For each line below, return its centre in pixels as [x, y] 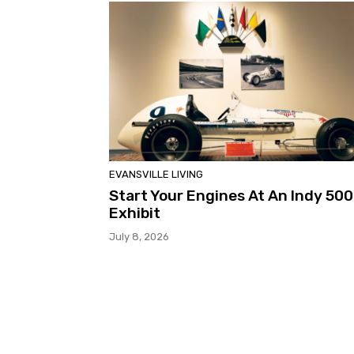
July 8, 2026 [139, 236]
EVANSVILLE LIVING [156, 174]
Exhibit [135, 213]
